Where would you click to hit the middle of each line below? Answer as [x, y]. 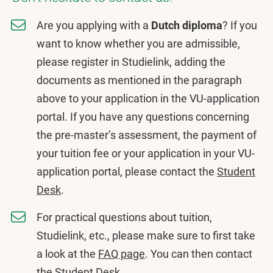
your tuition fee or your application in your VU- [146, 153]
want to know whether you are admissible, [138, 44]
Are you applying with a [94, 25]
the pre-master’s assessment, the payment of [147, 135]
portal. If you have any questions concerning [143, 117]
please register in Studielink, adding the [131, 62]
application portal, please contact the [127, 172]
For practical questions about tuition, [124, 217]
